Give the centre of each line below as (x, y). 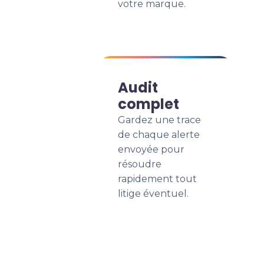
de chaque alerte (159, 135)
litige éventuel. (153, 194)
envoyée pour (151, 149)
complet (148, 104)
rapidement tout (157, 179)
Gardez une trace (159, 120)
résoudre (140, 164)
